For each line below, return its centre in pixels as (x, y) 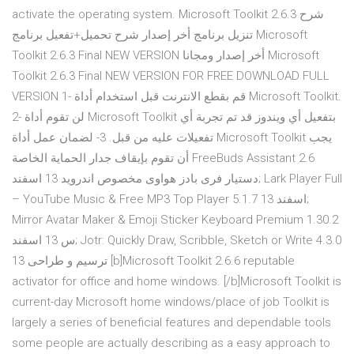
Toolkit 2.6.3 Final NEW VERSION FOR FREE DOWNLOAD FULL (171, 76)
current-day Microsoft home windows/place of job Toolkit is (171, 302)
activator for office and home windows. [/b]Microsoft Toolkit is (177, 282)
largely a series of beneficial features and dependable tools (171, 323)
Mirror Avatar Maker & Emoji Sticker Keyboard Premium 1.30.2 (175, 220)
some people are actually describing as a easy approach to (171, 343)
